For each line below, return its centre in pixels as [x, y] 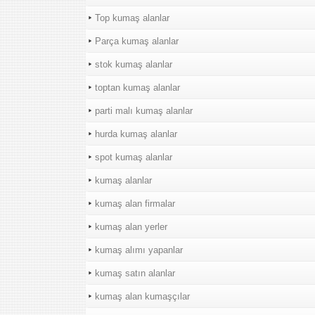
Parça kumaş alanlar [137, 41]
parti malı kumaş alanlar [144, 111]
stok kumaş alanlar [134, 64]
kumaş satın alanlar [135, 273]
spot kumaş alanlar [134, 157]
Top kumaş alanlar [132, 18]
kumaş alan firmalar [135, 204]
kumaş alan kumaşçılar [142, 296]
